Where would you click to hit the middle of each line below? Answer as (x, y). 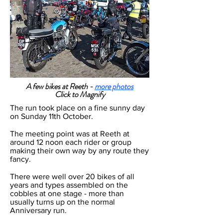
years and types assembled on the (69, 185)
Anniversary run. (38, 210)
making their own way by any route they (79, 151)
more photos (114, 86)
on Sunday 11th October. (52, 116)
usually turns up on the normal (62, 202)
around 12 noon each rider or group (71, 142)
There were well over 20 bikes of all (72, 176)
